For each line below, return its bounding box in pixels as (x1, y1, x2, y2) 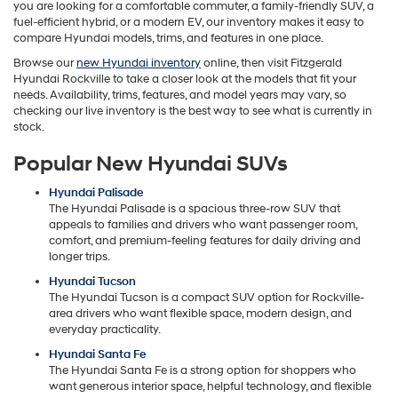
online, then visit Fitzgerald (201, 56, 342, 71)
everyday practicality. (49, 322, 161, 338)
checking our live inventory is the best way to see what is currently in (13, 104, 372, 119)
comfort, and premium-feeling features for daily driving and (49, 234, 361, 249)
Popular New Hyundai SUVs (13, 151, 288, 179)
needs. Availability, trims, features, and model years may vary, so (13, 88, 346, 103)
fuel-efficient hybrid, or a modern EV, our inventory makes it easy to (13, 15, 364, 30)
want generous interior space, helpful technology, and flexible (49, 379, 371, 394)
